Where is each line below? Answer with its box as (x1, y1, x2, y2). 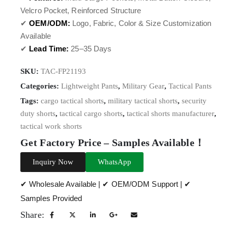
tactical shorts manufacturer (127, 109, 214, 118)
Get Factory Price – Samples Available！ (20, 137, 205, 148)
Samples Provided (20, 194, 82, 203)
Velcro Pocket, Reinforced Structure (20, 6, 141, 15)
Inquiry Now (33, 158, 73, 166)
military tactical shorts (108, 97, 178, 105)
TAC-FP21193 (41, 67, 86, 75)
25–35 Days (69, 44, 112, 53)
